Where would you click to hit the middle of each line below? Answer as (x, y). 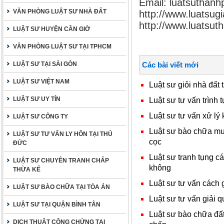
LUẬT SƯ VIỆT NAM (41, 81)
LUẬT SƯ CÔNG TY (40, 116)
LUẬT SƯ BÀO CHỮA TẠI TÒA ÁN (61, 187)
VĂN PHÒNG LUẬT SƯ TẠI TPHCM (62, 46)
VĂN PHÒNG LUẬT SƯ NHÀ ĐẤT (60, 11)
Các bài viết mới (170, 65)
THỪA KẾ (27, 169)
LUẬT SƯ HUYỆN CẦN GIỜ (51, 29)
